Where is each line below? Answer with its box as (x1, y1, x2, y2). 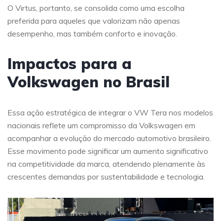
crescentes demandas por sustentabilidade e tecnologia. (7, 172, 205, 182)
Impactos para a (7, 54, 132, 73)
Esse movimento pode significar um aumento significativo (7, 146, 208, 156)
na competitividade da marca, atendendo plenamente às (7, 159, 205, 169)
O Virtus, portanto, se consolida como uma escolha (7, 3, 184, 13)
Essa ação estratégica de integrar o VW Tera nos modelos (7, 108, 213, 117)
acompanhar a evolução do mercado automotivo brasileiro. (7, 133, 211, 143)
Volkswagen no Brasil (7, 73, 170, 91)
